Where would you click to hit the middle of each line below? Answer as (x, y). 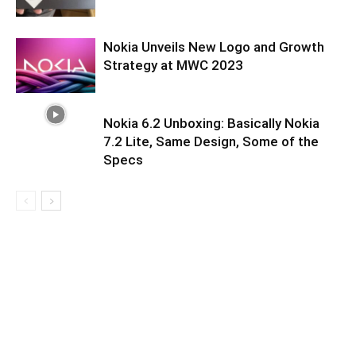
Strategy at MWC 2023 (173, 65)
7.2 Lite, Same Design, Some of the (211, 141)
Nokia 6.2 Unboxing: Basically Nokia (211, 123)
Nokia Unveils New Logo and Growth (214, 47)
